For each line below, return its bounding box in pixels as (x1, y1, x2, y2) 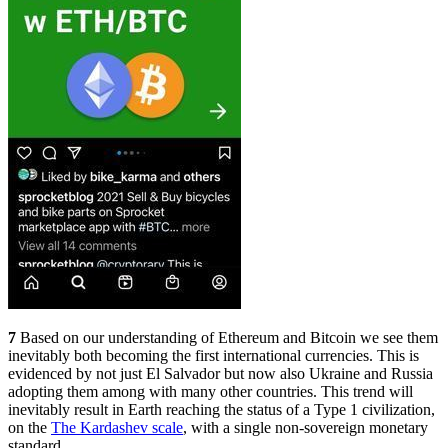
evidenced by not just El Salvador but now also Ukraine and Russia (8, 364, 433, 382)
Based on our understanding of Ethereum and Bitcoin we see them (16, 328, 438, 346)
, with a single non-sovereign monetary (183, 418, 428, 436)
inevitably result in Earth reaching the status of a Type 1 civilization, (8, 400, 435, 418)
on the (8, 418, 51, 436)
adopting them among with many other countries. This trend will (8, 382, 413, 400)
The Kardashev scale (51, 418, 183, 436)
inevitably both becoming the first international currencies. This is (8, 346, 419, 364)
